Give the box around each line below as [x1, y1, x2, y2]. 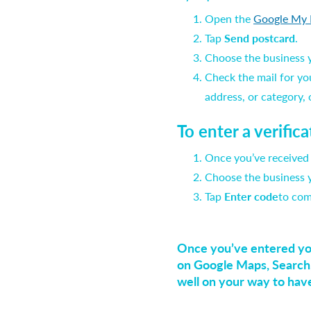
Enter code [224, 188, 278, 204]
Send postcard [224, 30, 295, 46]
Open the [205, 10, 253, 26]
